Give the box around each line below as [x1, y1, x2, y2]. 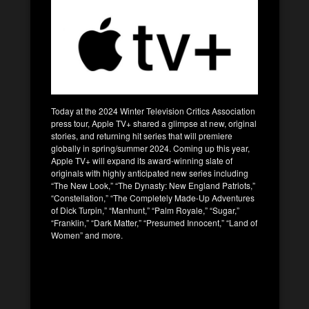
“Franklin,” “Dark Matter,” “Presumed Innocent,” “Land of [51, 216, 257, 228]
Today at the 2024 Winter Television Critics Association [51, 104, 255, 117]
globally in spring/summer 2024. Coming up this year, [51, 141, 250, 154]
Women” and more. [51, 228, 123, 241]
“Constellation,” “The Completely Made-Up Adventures [51, 191, 255, 203]
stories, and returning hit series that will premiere [51, 129, 232, 141]
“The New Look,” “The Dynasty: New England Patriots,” [51, 179, 255, 191]
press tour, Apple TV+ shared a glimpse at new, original [51, 117, 257, 129]
